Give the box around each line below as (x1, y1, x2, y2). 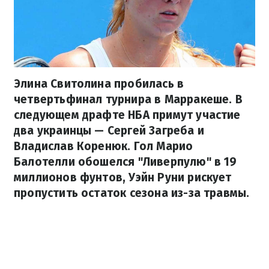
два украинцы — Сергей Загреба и (14, 124, 204, 138)
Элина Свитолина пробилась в (14, 77, 184, 91)
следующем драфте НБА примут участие (14, 108, 241, 122)
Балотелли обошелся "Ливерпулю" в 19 (14, 155, 237, 169)
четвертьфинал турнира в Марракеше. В (14, 92, 243, 107)
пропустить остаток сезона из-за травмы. (14, 186, 250, 201)
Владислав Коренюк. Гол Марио (14, 139, 193, 154)
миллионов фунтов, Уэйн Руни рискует (14, 171, 232, 185)
